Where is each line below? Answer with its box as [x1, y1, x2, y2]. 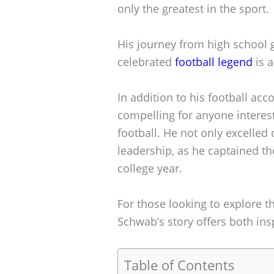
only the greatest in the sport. [117, 1, 269, 17]
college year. [117, 160, 182, 176]
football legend [175, 54, 253, 70]
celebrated [117, 54, 175, 70]
